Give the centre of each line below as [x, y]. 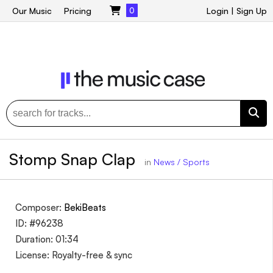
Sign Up [252, 11]
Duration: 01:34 [47, 239]
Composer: [40, 207]
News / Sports [182, 161]
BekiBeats [85, 207]
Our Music [32, 11]
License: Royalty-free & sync [74, 255]
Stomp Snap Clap [74, 159]
